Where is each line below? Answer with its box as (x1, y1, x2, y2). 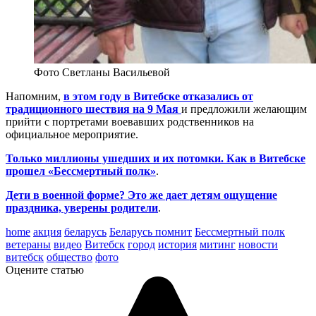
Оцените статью (6, 263, 84, 276)
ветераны (6, 238, 51, 250)
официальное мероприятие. (6, 128, 138, 140)
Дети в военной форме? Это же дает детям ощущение (6, 188, 277, 201)
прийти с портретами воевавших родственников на (6, 115, 254, 128)
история (158, 238, 197, 250)
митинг (200, 238, 236, 250)
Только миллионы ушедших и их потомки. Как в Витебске (6, 152, 305, 164)
